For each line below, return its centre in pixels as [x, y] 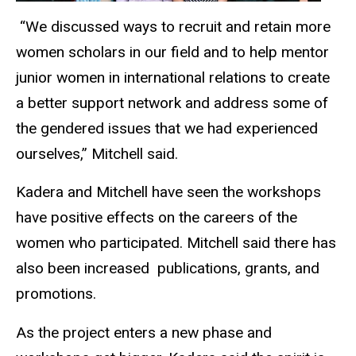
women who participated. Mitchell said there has [176, 243]
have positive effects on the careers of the [157, 218]
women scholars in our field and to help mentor [172, 52]
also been [50, 269]
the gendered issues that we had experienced [167, 128]
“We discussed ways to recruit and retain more [173, 26]
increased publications [161, 269]
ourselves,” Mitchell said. [99, 153]
